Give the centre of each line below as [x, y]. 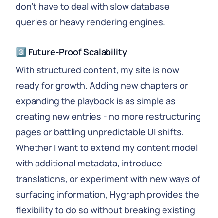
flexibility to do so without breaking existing [105, 210]
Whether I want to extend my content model [107, 147]
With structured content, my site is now [97, 70]
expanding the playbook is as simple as [96, 101]
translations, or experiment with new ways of [108, 179]
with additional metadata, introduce [89, 163]
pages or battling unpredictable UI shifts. [100, 132]
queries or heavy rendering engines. [91, 22]
